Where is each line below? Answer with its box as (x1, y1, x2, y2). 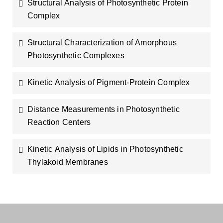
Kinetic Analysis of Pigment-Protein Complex (27, 78, 190, 87)
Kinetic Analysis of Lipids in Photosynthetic (27, 145, 183, 153)
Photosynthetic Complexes (27, 51, 124, 60)
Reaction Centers (27, 118, 91, 126)
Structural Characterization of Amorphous (27, 38, 177, 47)
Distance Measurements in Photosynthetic (27, 105, 180, 113)
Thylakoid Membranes (27, 158, 108, 166)
